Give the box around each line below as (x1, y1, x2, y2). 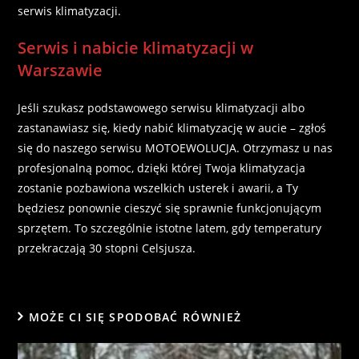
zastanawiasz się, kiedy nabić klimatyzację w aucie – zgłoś (18, 119, 327, 135)
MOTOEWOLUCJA (145, 139, 237, 155)
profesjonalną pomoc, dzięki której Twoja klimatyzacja (18, 159, 306, 175)
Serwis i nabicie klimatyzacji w (18, 36, 254, 58)
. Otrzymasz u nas (236, 139, 333, 155)
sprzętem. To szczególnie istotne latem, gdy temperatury (18, 220, 322, 236)
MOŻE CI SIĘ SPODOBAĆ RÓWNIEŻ (28, 309, 242, 325)
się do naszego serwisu (18, 139, 146, 155)
